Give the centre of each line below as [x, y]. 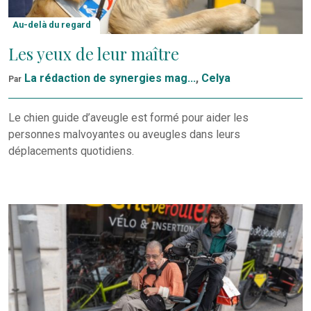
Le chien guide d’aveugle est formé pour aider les [128, 118]
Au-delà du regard [52, 25]
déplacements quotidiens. [71, 151]
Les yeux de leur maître [94, 53]
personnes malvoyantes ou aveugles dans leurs [124, 135]
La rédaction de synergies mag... [110, 78]
